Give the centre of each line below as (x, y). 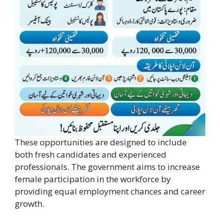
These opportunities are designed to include (101, 142)
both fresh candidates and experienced (91, 155)
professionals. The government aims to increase (107, 167)
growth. (29, 204)
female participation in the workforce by (93, 179)
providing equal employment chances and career (110, 192)
